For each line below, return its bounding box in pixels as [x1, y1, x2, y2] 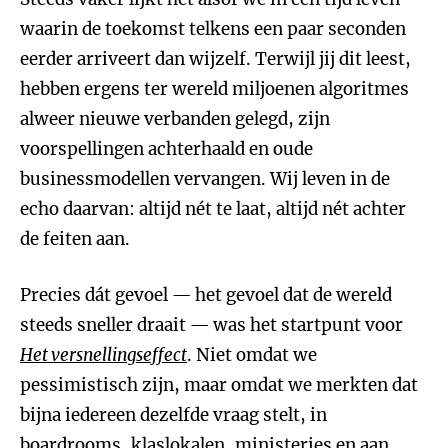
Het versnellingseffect [20, 344, 187, 366]
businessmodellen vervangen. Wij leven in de [20, 168, 390, 190]
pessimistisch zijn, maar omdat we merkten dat [20, 374, 418, 396]
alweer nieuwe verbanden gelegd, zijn [20, 108, 330, 130]
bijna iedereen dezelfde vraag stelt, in [20, 404, 327, 426]
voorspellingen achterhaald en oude [20, 138, 313, 160]
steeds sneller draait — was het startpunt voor [20, 314, 403, 336]
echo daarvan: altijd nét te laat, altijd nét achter [20, 198, 406, 220]
